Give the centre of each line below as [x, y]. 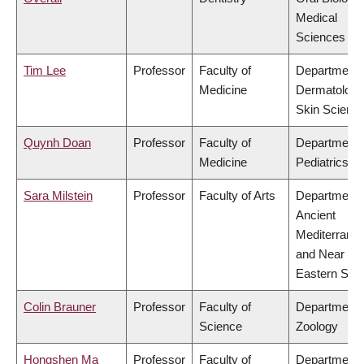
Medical [316, 18]
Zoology [317, 327]
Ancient [316, 215]
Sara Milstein [58, 196]
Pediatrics [322, 162]
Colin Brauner [60, 307]
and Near [320, 254]
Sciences [321, 37]
